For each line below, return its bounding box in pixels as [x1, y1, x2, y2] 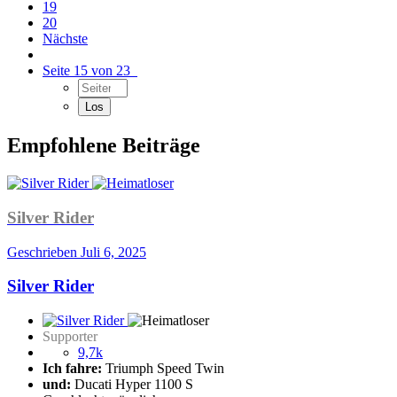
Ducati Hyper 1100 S [71, 377, 193, 393]
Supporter [43, 329, 97, 345]
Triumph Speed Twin [102, 361, 224, 377]
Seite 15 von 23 [43, 63, 137, 79]
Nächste [43, 31, 88, 47]
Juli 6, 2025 [81, 244, 146, 260]
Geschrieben [7, 244, 81, 260]
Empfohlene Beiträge [7, 134, 200, 158]
